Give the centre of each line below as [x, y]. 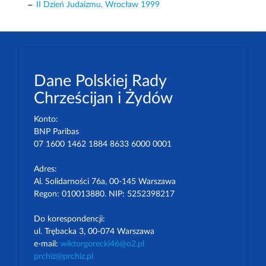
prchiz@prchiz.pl [63, 257]
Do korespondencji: [69, 219]
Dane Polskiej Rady [100, 81]
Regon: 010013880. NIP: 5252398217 [104, 194]
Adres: [45, 170]
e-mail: [47, 244]
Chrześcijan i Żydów [103, 99]
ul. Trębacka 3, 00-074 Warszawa [94, 232]
